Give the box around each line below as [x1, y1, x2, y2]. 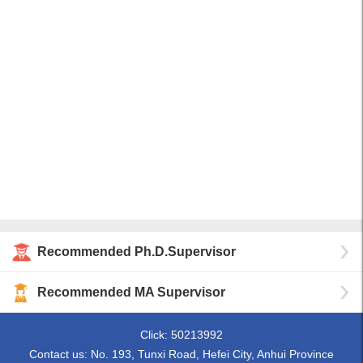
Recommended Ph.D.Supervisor [37, 245, 236, 258]
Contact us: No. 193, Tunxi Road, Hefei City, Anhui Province [29, 348, 334, 361]
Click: [140, 328, 171, 341]
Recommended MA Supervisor [37, 285, 225, 299]
